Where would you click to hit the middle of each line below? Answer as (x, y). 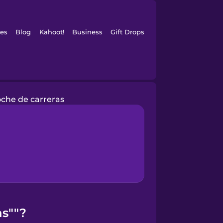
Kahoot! (52, 32)
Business (87, 32)
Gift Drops (128, 32)
